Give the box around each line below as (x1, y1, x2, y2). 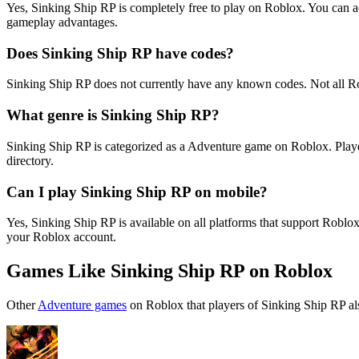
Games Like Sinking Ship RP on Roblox (6, 260, 333, 282)
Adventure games (38, 298, 127, 313)
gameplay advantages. (6, 15, 118, 29)
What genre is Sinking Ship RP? (6, 107, 220, 124)
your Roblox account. (6, 230, 116, 244)
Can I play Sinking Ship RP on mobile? (6, 183, 268, 200)
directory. (6, 153, 54, 167)
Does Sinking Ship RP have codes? (6, 44, 234, 62)
